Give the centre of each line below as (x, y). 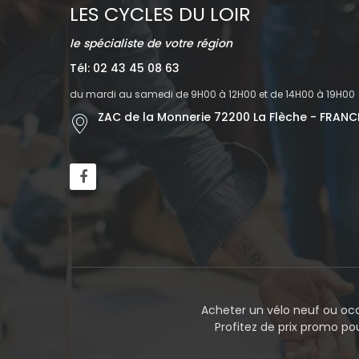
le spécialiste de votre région (151, 44)
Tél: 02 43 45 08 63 (125, 69)
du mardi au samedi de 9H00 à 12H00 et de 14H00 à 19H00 (212, 95)
